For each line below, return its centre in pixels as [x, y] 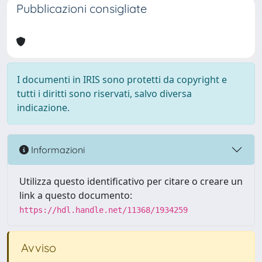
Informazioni [57, 149]
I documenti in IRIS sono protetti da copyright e [122, 80]
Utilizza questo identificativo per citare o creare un [131, 181]
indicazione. [43, 108]
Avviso [37, 248]
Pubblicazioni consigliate [82, 8]
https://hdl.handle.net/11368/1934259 [104, 210]
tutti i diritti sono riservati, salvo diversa [104, 94]
